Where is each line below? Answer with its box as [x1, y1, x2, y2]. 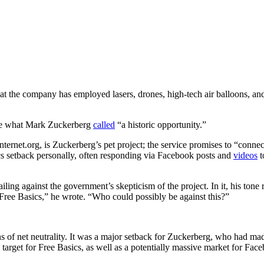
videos [233, 150, 258, 161]
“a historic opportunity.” [115, 120, 206, 130]
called [93, 120, 115, 130]
